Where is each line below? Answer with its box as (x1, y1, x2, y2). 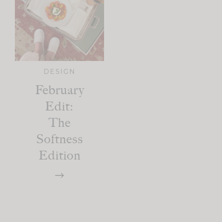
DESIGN (43, 67, 76, 75)
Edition (38, 148, 81, 163)
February (35, 82, 84, 98)
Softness (36, 131, 83, 147)
